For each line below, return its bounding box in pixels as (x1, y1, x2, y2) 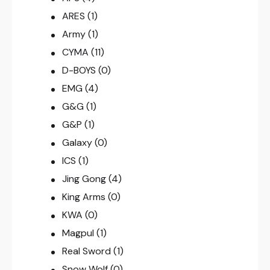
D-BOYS (61, 64, 96, 77)
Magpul (61, 227, 94, 240)
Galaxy (61, 136, 92, 149)
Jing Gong (61, 172, 106, 186)
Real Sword (61, 245, 111, 258)
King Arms (61, 190, 105, 204)
